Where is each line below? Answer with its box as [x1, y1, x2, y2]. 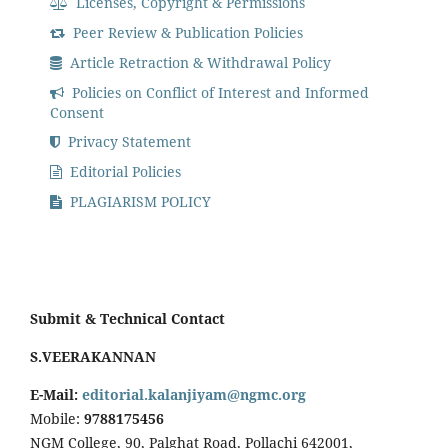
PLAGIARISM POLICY [66, 192, 212, 212]
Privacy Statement [64, 132, 192, 152]
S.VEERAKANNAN [30, 347, 156, 367]
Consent [50, 102, 105, 122]
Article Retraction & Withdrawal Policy [66, 52, 332, 72]
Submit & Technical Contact [30, 309, 225, 329]
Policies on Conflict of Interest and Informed [68, 82, 370, 102]
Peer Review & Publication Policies [69, 22, 304, 42]
